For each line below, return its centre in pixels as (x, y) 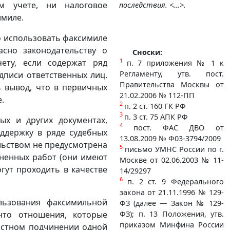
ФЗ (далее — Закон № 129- (172, 203)
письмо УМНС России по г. (174, 149)
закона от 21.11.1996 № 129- (172, 192)
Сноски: (147, 52)
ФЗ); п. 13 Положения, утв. (172, 214)
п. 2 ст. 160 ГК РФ (155, 106)
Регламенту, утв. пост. (172, 73)
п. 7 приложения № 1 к (175, 63)
